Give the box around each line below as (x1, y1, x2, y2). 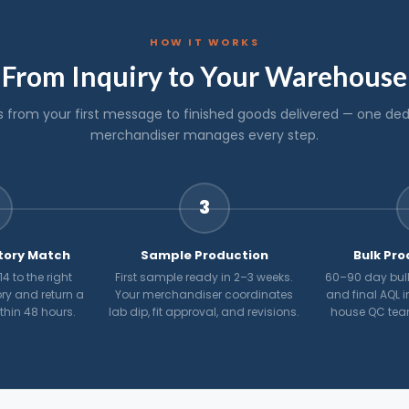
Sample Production (140, 246, 268, 264)
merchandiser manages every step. (90, 125, 319, 144)
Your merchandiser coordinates (115, 286, 294, 302)
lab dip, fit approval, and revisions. (109, 303, 300, 320)
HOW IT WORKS (150, 34, 259, 49)
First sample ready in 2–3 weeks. (115, 268, 294, 285)
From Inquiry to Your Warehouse (2, 58, 407, 92)
